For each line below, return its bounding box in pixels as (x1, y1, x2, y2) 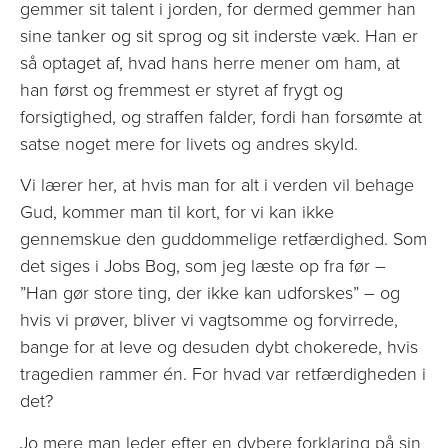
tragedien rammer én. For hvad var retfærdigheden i (20, 361, 426, 388)
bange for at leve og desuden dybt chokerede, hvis (20, 334, 418, 361)
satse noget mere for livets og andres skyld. (20, 130, 358, 157)
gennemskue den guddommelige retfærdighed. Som (20, 226, 427, 253)
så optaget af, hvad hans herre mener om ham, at (20, 49, 400, 76)
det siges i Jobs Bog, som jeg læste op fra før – (20, 253, 386, 280)
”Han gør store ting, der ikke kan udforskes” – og (20, 280, 400, 307)
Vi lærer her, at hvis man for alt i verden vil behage (20, 172, 414, 199)
